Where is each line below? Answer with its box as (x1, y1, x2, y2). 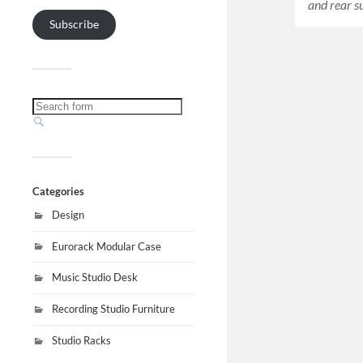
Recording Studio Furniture (52, 302, 175, 316)
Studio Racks (52, 333, 111, 347)
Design (52, 207, 84, 221)
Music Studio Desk (52, 271, 138, 284)
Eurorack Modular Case (52, 239, 161, 253)
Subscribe (49, 17, 100, 32)
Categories (32, 184, 84, 198)
